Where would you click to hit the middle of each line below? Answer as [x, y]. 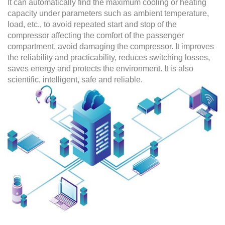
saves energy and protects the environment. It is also [100, 69]
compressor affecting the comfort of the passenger [96, 36]
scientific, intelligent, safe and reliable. [75, 80]
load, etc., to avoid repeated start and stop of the [92, 25]
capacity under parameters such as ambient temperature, [108, 14]
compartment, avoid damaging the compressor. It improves [111, 47]
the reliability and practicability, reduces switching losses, [109, 58]
